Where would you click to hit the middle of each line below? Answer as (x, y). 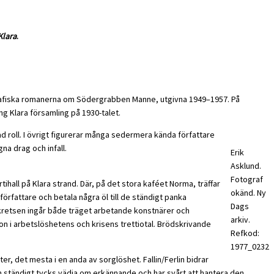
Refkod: (245, 233)
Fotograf (247, 180)
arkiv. (240, 220)
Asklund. (246, 166)
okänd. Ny (248, 193)
